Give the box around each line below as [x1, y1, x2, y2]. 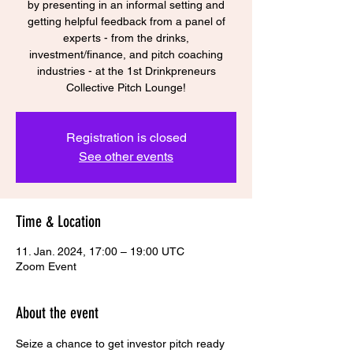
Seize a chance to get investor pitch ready [16, 337, 228, 350]
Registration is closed [65, 130, 187, 145]
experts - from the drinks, [63, 32, 189, 44]
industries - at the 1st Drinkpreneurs [36, 65, 216, 77]
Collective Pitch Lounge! [66, 81, 186, 94]
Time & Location [16, 212, 101, 231]
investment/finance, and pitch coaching [29, 48, 223, 61]
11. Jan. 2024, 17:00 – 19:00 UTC [16, 245, 184, 258]
